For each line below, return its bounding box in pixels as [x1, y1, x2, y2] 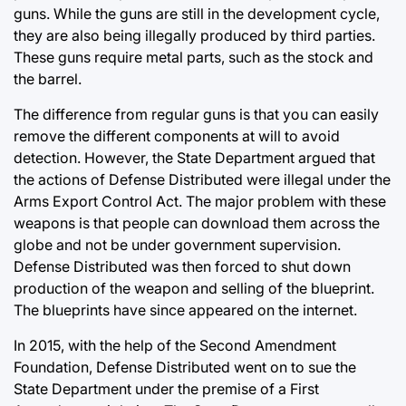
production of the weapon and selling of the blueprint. [14, 278, 374, 297]
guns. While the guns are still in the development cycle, [14, 4, 380, 23]
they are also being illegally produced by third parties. [14, 25, 375, 44]
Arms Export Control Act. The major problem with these [14, 191, 386, 210]
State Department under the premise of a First [14, 379, 319, 398]
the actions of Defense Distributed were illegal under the [14, 169, 391, 188]
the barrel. [14, 69, 82, 88]
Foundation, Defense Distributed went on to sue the [14, 357, 356, 376]
